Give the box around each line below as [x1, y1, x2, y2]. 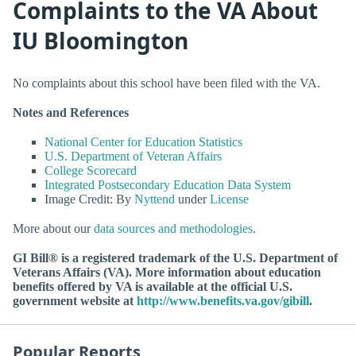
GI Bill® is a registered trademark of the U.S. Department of [13, 251, 338, 265]
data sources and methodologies [94, 222, 253, 236]
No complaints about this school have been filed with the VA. [13, 75, 320, 90]
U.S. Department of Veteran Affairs [44, 149, 222, 163]
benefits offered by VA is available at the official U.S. [13, 280, 292, 294]
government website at [13, 294, 137, 308]
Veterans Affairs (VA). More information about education [13, 265, 321, 280]
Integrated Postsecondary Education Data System [44, 177, 291, 192]
